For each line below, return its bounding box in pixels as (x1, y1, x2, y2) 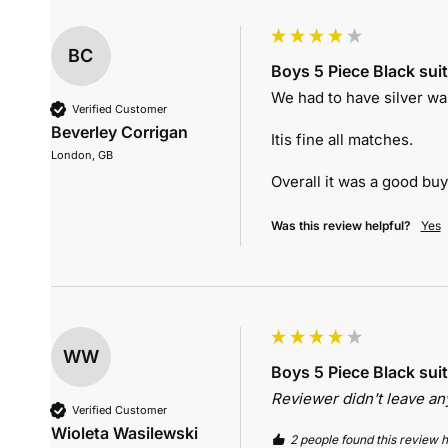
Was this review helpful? (270, 218, 411, 234)
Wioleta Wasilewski (50, 423, 198, 444)
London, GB (50, 148, 113, 163)
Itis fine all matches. (270, 130, 413, 150)
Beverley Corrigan (50, 122, 188, 143)
